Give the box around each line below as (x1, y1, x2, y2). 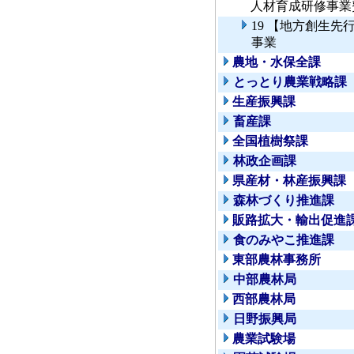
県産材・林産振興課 (232, 174, 346, 188)
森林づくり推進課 (233, 194, 334, 208)
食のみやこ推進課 (233, 233, 334, 247)
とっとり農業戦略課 (233, 75, 347, 89)
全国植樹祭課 (232, 134, 308, 149)
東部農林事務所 (232, 253, 321, 267)
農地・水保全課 (232, 55, 321, 70)
